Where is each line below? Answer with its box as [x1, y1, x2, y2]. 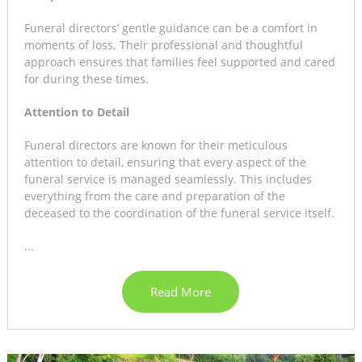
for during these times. [23, 70, 149, 86]
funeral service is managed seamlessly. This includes [23, 170, 312, 187]
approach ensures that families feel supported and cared [23, 53, 335, 69]
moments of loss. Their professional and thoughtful [23, 36, 303, 53]
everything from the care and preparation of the [23, 187, 285, 204]
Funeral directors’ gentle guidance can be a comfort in [23, 19, 318, 36]
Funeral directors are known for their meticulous [23, 137, 288, 153]
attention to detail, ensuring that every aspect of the [23, 154, 306, 170]
